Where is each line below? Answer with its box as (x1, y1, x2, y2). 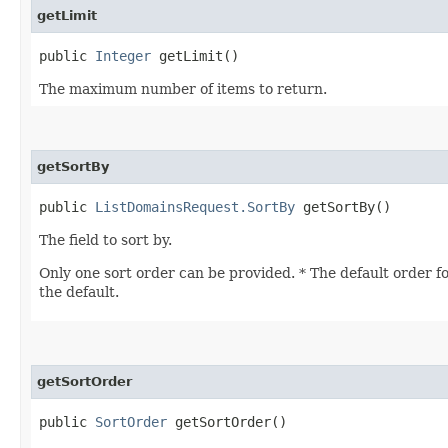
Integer (95, 47, 151, 64)
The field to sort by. (39, 231, 172, 248)
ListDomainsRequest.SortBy (95, 198, 295, 215)
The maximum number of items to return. (39, 80, 327, 97)
